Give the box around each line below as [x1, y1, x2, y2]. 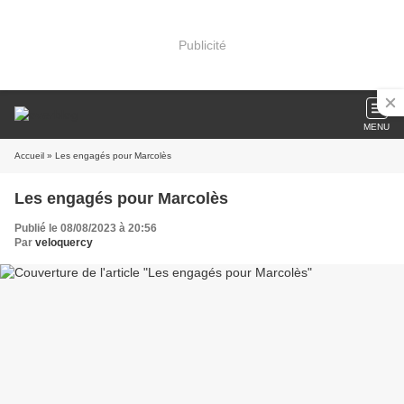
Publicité [178, 37, 226, 52]
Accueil [14, 151, 44, 161]
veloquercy [35, 236, 93, 249]
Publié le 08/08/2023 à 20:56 [14, 222, 157, 234]
